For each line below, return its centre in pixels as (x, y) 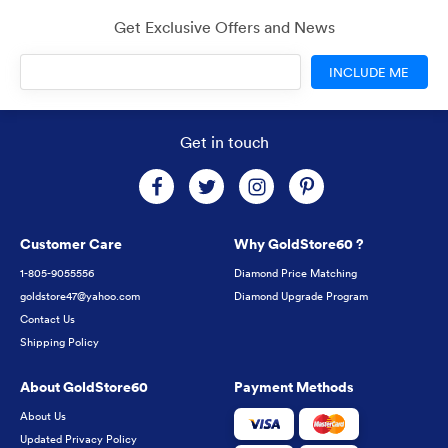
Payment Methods (294, 387)
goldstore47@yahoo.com (80, 296)
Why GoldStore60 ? (299, 244)
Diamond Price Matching (295, 273)
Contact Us (47, 319)
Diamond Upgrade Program (301, 296)
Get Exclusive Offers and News (224, 27)
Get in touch (224, 142)
